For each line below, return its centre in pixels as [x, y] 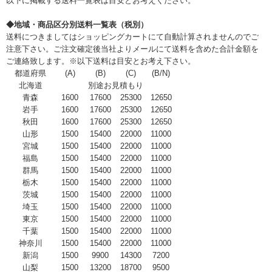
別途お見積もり [115, 86]
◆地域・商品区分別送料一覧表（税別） [77, 25]
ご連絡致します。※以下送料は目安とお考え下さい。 [101, 61]
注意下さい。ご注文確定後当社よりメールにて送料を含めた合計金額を [132, 49]
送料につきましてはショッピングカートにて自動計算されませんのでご [132, 37]
